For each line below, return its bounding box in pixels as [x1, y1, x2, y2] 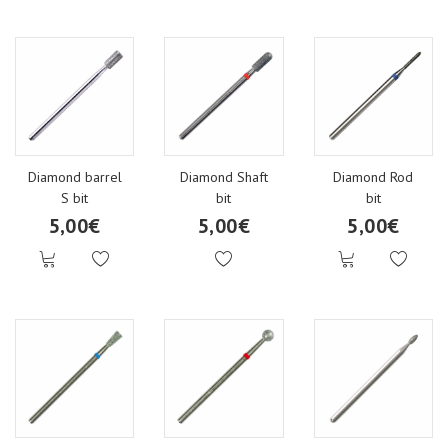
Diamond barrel [27, 167, 122, 186]
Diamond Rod [333, 167, 414, 186]
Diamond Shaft [179, 167, 268, 186]
